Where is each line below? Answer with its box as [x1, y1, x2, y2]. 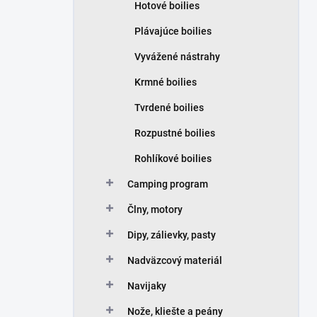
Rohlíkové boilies [134, 153, 212, 164]
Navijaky [127, 280, 166, 292]
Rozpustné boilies [134, 127, 215, 139]
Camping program [127, 178, 208, 190]
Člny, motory [127, 204, 183, 215]
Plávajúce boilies [134, 25, 212, 37]
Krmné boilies [134, 76, 197, 88]
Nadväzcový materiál [127, 255, 222, 266]
